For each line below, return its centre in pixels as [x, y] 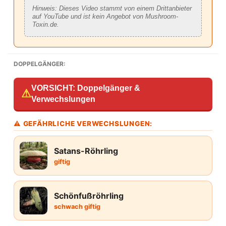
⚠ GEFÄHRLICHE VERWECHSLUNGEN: [83, 123]
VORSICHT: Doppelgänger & [86, 88]
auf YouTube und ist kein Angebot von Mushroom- [105, 16]
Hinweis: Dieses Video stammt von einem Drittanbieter [112, 8]
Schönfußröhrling [89, 195]
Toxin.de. [46, 24]
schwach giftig [77, 206]
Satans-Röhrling [86, 151]
